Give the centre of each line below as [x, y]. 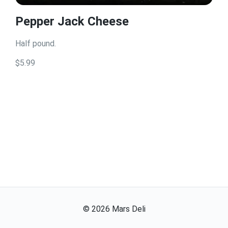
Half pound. [36, 44]
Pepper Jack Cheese [72, 21]
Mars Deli [129, 209]
